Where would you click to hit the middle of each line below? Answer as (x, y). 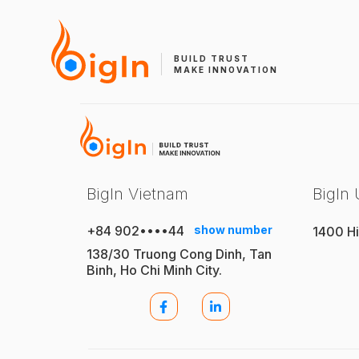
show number (233, 230)
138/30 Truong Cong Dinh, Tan (179, 254)
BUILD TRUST (212, 58)
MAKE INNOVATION (226, 70)
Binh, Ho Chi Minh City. (154, 270)
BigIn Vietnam (137, 194)
